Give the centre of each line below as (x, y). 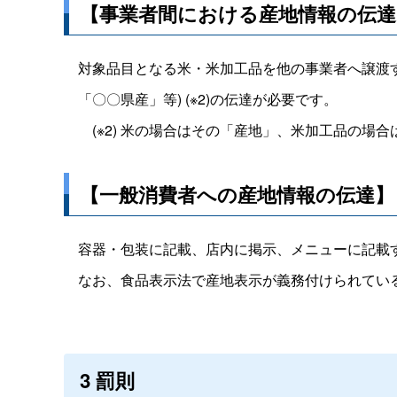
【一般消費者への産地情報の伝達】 (237, 194)
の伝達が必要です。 (274, 98)
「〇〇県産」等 (121, 98)
